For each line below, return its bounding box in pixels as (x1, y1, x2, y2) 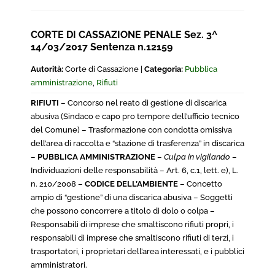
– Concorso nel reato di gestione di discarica (59, 98, 227, 107)
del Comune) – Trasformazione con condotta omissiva (31, 125, 232, 134)
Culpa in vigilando (164, 152, 230, 161)
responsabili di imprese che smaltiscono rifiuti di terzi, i (31, 233, 234, 242)
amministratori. (31, 260, 87, 269)
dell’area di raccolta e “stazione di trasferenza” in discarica (31, 139, 244, 148)
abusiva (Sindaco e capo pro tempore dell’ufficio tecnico (31, 112, 239, 121)
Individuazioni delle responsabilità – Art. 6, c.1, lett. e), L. (31, 166, 239, 175)
